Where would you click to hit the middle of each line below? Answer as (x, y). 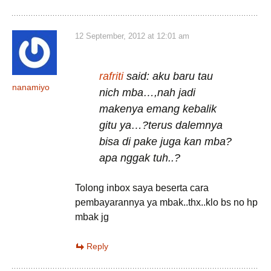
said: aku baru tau (168, 76)
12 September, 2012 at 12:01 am (132, 36)
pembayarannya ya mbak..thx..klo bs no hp (166, 202)
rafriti (111, 76)
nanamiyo (31, 87)
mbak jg (92, 217)
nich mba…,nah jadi (147, 93)
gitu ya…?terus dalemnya (161, 125)
